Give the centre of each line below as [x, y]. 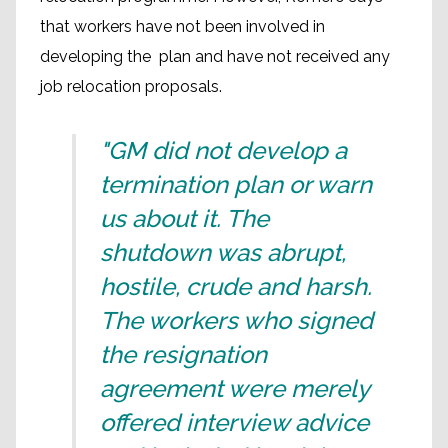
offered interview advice [234, 422]
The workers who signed [236, 320]
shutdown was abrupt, [223, 252]
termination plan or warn [236, 184]
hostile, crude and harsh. [236, 286]
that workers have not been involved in [182, 26]
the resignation [183, 354]
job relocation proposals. [131, 86]
